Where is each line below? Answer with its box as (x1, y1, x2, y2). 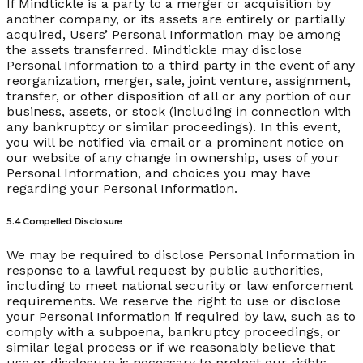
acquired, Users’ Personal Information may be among (6, 27, 340, 43)
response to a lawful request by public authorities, (6, 263, 323, 279)
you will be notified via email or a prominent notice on (6, 135, 344, 151)
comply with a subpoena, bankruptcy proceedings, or (6, 324, 340, 340)
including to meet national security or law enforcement (6, 278, 353, 294)
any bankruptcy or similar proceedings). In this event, (6, 119, 340, 135)
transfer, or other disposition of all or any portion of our (6, 88, 351, 105)
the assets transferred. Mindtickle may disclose (6, 42, 302, 58)
